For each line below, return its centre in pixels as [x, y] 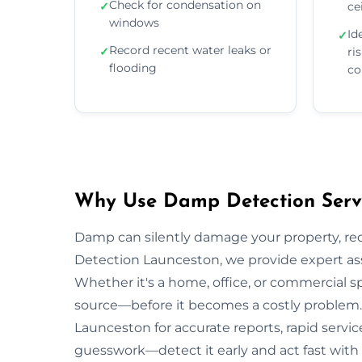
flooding [133, 67]
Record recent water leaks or [190, 50]
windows [134, 22]
